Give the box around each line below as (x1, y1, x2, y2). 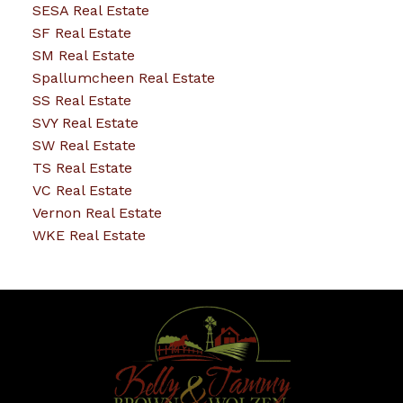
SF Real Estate (31, 24, 131, 42)
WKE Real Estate (31, 227, 146, 245)
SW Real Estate (31, 137, 136, 155)
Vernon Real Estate (31, 204, 162, 222)
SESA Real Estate (31, 2, 149, 20)
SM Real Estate (31, 47, 135, 65)
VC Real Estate (31, 182, 132, 200)
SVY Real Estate (31, 114, 139, 132)
